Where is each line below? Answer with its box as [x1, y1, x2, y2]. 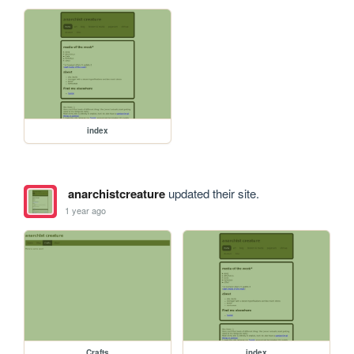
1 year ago [65, 203, 107, 217]
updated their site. [164, 185, 259, 202]
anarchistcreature [67, 185, 165, 203]
